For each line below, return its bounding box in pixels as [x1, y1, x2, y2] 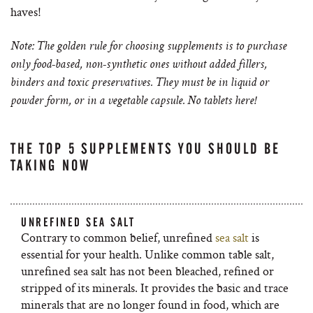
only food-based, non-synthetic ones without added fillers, [10, 59, 267, 71]
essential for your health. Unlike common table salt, [21, 246, 274, 262]
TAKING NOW [10, 156, 90, 174]
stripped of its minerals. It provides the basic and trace [21, 279, 289, 296]
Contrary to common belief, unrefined [21, 229, 215, 245]
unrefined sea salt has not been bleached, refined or [21, 263, 274, 279]
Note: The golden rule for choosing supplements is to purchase [10, 41, 286, 53]
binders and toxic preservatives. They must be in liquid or [10, 77, 269, 89]
